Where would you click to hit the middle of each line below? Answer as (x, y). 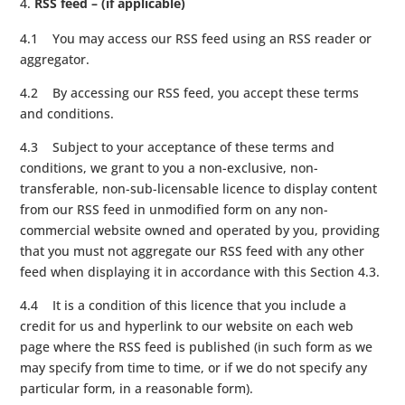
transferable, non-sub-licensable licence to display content (199, 188)
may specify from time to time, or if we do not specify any (194, 367)
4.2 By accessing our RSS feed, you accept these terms (190, 92)
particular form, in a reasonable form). (137, 388)
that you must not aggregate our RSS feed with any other (193, 250)
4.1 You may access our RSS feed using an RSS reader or (196, 38)
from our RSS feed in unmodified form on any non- (174, 209)
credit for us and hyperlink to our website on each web (187, 325)
